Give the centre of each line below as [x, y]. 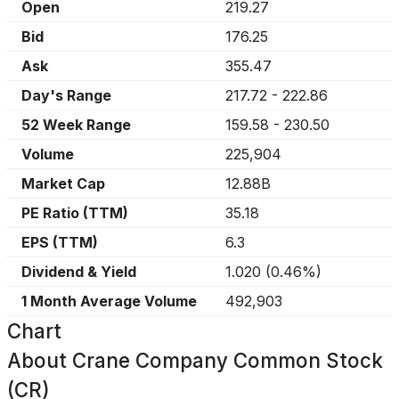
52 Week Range [76, 125]
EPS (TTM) [60, 242]
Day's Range [66, 95]
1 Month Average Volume [109, 301]
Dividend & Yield [79, 272]
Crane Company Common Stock [228, 360]
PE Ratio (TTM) [75, 213]
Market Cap [63, 183]
